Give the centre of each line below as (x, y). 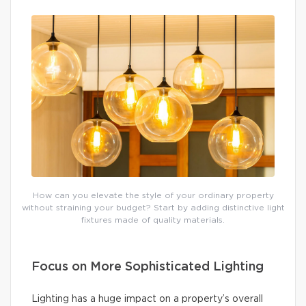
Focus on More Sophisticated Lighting (148, 267)
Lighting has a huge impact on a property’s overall (147, 300)
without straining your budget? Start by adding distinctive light (153, 208)
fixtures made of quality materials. (153, 220)
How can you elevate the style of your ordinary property (153, 196)
